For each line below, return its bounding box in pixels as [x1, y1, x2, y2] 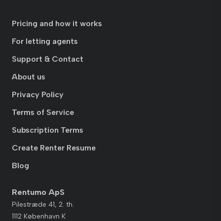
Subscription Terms [12, 125, 83, 135]
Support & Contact [12, 54, 83, 64]
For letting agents [12, 37, 78, 46]
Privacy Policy [12, 90, 64, 99]
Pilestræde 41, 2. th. [12, 200, 74, 209]
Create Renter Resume [12, 143, 96, 152]
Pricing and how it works [12, 19, 102, 28]
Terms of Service [12, 108, 74, 117]
